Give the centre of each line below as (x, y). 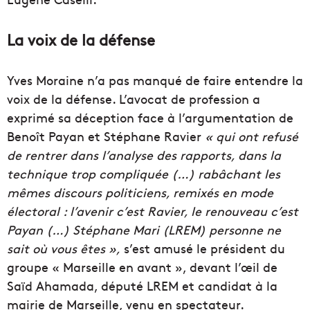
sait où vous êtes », (64, 248)
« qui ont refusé (252, 136)
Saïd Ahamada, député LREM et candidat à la (142, 286)
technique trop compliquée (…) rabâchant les (144, 174)
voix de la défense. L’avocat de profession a (134, 99)
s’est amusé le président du (203, 248)
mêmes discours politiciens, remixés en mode (140, 192)
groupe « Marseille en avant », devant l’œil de (142, 267)
